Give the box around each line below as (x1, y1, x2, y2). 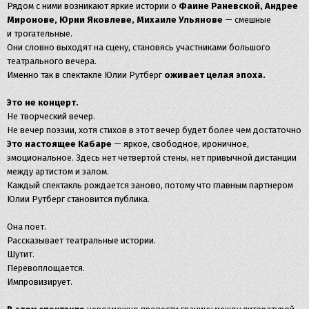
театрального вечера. (7, 55, 97, 66)
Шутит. (7, 248, 34, 259)
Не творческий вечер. (7, 110, 95, 121)
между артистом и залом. (7, 166, 109, 177)
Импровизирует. (7, 276, 72, 287)
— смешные (225, 14, 271, 25)
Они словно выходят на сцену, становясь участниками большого (7, 41, 270, 52)
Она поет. (7, 221, 46, 232)
